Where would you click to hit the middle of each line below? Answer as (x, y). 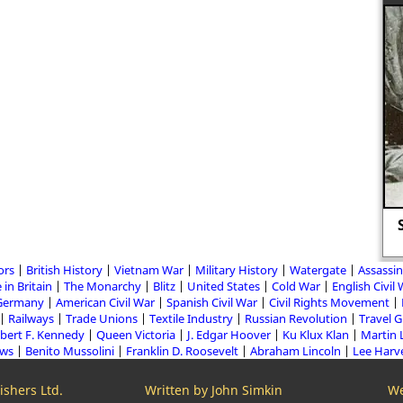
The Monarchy (103, 286)
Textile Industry (191, 318)
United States (224, 286)
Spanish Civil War (211, 302)
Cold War (296, 286)
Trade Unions (102, 318)
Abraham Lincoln (296, 351)
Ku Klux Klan (316, 335)
